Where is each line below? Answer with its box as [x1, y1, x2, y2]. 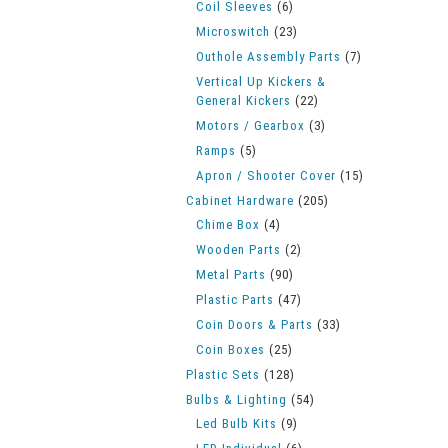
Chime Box [196, 217, 260, 232]
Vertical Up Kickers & [196, 74, 326, 89]
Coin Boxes [196, 342, 265, 357]
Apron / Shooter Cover [196, 168, 336, 183]
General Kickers [196, 93, 291, 108]
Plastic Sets [186, 367, 260, 382]
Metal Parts [196, 267, 266, 282]
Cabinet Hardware [186, 193, 294, 208]
